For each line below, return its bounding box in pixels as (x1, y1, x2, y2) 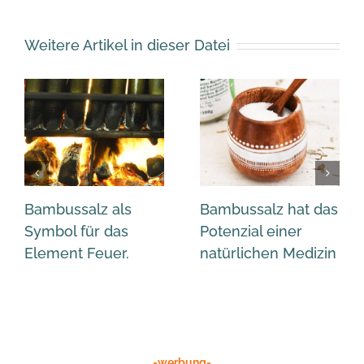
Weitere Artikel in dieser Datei (24, 37, 230, 54)
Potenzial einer (200, 223, 302, 240)
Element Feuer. (24, 245, 129, 262)
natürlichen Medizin (200, 245, 336, 262)
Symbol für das (24, 223, 128, 240)
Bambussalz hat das (200, 201, 338, 219)
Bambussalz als (24, 201, 132, 219)
